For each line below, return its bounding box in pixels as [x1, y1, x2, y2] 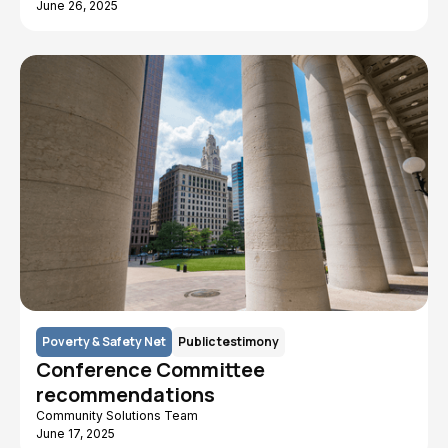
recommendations [36, 381, 215, 409]
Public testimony [178, 333, 279, 351]
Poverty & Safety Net [42, 333, 166, 351]
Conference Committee [36, 356, 265, 384]
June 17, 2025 [36, 426, 115, 442]
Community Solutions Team [36, 408, 198, 424]
